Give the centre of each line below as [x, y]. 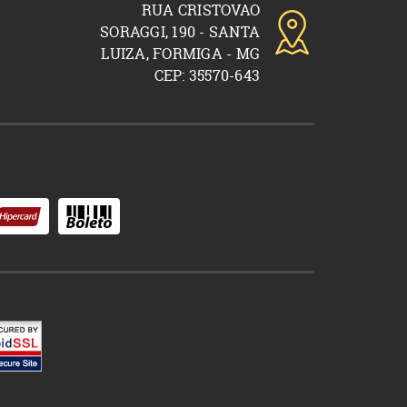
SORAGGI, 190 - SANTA [180, 32]
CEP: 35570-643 [207, 75]
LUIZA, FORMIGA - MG [180, 54]
